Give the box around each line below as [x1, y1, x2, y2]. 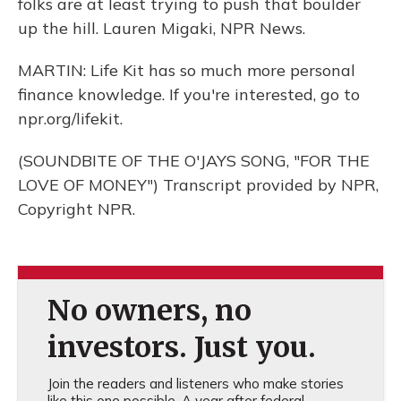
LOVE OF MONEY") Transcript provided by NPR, [18, 175, 379, 195]
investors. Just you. [47, 329, 316, 365]
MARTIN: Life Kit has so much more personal [18, 60, 355, 81]
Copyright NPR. [18, 199, 135, 219]
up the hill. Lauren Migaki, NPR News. [18, 18, 305, 38]
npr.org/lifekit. [18, 108, 123, 129]
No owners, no [47, 293, 252, 328]
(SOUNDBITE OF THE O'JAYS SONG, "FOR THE [18, 150, 370, 171]
